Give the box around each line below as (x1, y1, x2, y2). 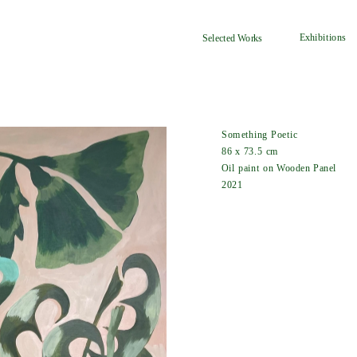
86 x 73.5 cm (221, 146, 279, 157)
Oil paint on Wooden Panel (221, 163, 337, 174)
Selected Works (202, 33, 263, 44)
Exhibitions (299, 31, 346, 43)
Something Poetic (221, 129, 298, 140)
